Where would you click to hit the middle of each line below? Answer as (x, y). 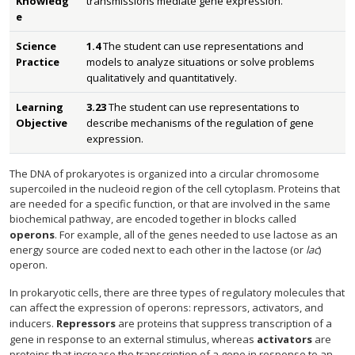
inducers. (33, 323)
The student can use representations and (203, 46)
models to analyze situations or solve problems (200, 62)
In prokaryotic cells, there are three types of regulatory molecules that (177, 292)
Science (36, 46)
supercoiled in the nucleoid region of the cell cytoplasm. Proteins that (175, 189)
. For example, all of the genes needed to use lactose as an (196, 235)
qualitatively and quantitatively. (162, 78)
